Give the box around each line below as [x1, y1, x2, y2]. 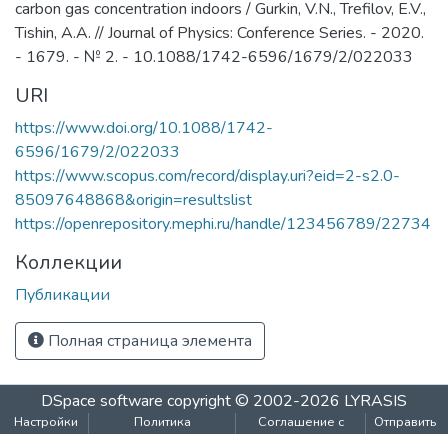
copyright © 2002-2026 [163, 390, 344, 412]
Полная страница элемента [44, 330, 252, 352]
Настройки [14, 413, 78, 431]
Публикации [15, 284, 110, 306]
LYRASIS [344, 390, 407, 412]
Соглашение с [257, 413, 344, 431]
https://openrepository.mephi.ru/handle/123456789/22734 [15, 213, 431, 235]
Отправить [374, 413, 436, 431]
